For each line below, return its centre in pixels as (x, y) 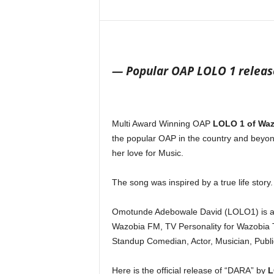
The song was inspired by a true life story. (192, 182)
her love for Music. (147, 153)
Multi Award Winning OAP (162, 124)
